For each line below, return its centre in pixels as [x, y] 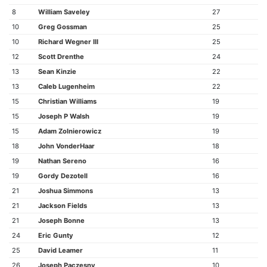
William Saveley [64, 12]
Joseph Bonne [61, 221]
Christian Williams [67, 101]
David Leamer [60, 250]
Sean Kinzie [57, 72]
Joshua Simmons [65, 191]
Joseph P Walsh [63, 116]
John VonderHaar [66, 146]
